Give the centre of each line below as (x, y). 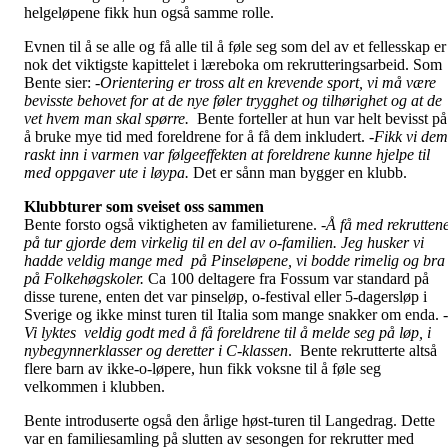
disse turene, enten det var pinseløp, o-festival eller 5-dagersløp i (225, 297)
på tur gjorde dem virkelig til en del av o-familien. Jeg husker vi (224, 243)
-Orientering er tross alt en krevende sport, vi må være (265, 83)
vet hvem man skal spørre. (110, 119)
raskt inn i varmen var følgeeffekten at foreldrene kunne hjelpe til (227, 155)
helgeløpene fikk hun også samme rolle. (149, 13)
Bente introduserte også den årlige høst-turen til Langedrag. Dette (229, 421)
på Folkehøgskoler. (84, 279)
